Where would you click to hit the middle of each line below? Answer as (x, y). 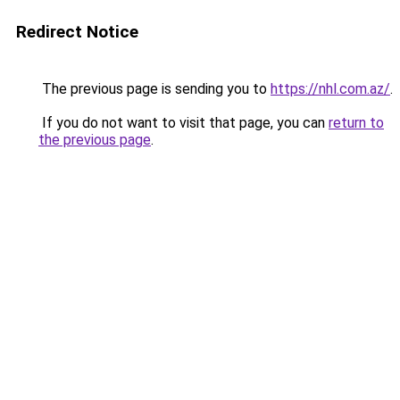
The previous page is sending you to (154, 89)
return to (356, 123)
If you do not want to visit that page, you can (183, 123)
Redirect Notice (77, 32)
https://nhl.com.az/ (330, 89)
